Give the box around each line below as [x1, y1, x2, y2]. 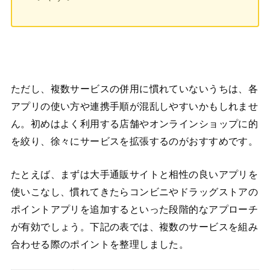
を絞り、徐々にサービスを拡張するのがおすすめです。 [10, 136, 259, 147]
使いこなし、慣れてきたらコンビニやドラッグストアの [10, 186, 259, 198]
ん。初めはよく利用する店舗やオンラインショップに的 [10, 118, 259, 130]
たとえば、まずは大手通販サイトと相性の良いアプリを [10, 169, 259, 181]
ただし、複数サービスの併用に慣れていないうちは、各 [10, 83, 259, 95]
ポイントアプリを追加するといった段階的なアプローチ [10, 204, 259, 216]
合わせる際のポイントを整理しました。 [10, 239, 189, 251]
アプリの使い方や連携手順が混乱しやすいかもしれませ [10, 101, 259, 112]
